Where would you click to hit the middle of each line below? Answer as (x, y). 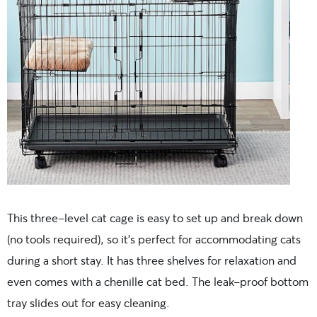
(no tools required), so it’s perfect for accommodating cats (154, 238)
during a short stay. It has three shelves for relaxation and (152, 260)
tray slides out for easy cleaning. (88, 302)
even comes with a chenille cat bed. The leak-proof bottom (158, 281)
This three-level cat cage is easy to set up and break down (155, 217)
